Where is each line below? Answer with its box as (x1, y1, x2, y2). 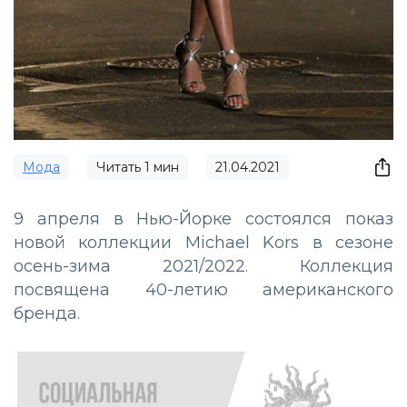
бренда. (14, 303, 80, 324)
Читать (96, 159, 144, 176)
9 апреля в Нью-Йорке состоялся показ (14, 209, 393, 230)
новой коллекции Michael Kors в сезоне (14, 233, 393, 253)
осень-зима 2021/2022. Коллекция (14, 256, 393, 277)
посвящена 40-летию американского (14, 280, 393, 301)
